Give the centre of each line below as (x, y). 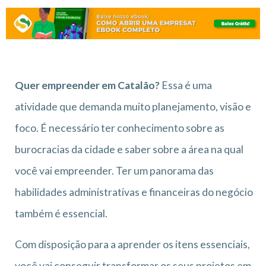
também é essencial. (61, 213)
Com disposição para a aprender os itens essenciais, (132, 244)
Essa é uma (187, 85)
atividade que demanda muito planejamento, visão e (133, 106)
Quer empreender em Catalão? (88, 85)
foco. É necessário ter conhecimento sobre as (120, 128)
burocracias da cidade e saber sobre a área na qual (129, 149)
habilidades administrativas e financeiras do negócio (134, 192)
